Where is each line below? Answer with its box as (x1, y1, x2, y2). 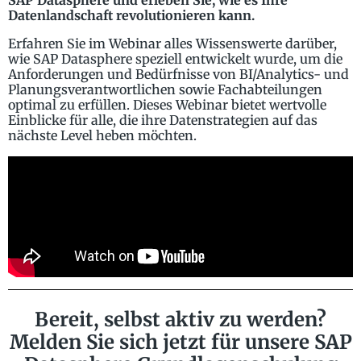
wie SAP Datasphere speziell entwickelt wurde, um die (8, 51, 342, 68)
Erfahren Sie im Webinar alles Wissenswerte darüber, (8, 35, 337, 52)
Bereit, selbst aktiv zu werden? (35, 307, 326, 333)
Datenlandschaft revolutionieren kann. (8, 7, 255, 24)
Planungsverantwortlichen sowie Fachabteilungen (8, 81, 322, 98)
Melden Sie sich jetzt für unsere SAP (9, 330, 352, 355)
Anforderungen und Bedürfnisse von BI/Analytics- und (8, 66, 349, 83)
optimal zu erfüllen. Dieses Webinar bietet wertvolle (8, 97, 326, 114)
